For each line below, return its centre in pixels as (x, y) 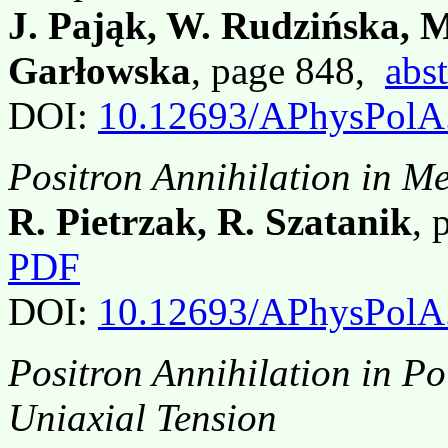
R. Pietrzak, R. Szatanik (210, 221)
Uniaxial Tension (142, 417)
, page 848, (288, 70)
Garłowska (99, 70)
